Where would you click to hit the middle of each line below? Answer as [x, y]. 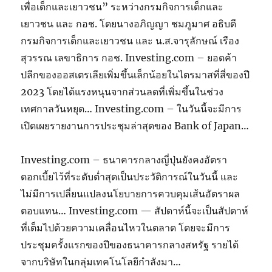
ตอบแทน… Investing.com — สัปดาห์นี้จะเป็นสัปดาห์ [135, 210]
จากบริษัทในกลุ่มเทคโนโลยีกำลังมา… [101, 261]
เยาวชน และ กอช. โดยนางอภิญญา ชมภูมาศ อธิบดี [129, 23]
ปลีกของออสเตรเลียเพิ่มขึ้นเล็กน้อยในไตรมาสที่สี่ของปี [135, 74]
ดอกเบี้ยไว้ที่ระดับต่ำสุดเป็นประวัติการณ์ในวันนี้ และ [130, 176]
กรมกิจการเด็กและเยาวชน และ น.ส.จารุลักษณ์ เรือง [130, 40]
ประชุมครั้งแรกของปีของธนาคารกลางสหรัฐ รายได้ [130, 244]
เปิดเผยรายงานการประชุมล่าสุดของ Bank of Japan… [135, 125]
